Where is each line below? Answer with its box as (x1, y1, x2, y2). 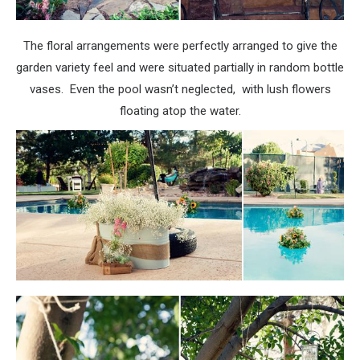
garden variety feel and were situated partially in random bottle (16, 59, 344, 75)
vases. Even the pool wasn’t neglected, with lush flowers (29, 81, 331, 96)
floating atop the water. (119, 103, 241, 118)
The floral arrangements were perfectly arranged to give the (22, 38, 337, 53)
